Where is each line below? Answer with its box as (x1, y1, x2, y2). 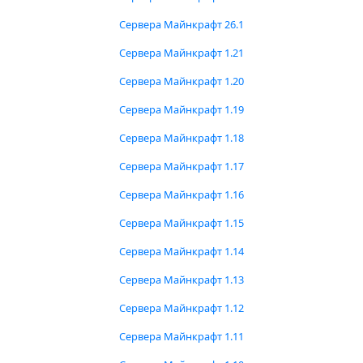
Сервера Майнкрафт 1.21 (119, 45, 244, 60)
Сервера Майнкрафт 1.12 (119, 301, 244, 315)
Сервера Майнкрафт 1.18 (119, 130, 244, 145)
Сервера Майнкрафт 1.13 (119, 272, 244, 287)
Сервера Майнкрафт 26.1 (119, 17, 244, 32)
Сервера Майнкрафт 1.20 (119, 74, 244, 88)
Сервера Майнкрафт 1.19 (119, 102, 244, 117)
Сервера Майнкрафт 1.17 (119, 159, 244, 173)
